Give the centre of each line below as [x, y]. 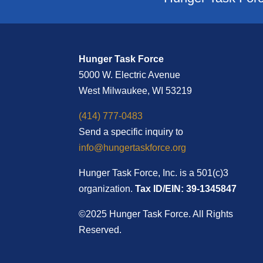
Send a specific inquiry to [131, 131]
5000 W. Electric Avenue [130, 75]
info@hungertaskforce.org [133, 147]
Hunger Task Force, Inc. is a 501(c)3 [154, 173]
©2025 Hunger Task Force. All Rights [156, 214]
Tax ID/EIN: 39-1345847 [185, 188]
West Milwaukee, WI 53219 [136, 90]
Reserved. [100, 230]
